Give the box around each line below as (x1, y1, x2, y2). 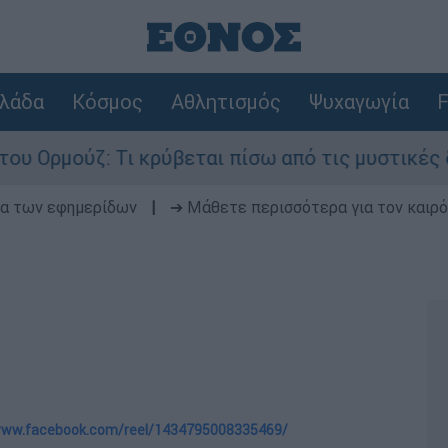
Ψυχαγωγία (308, 89, 409, 114)
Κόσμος (71, 89, 143, 114)
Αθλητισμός (170, 89, 281, 114)
